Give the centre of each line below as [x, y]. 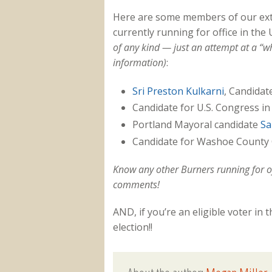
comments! [136, 185]
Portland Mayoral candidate [196, 125]
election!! [132, 227]
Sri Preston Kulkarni [178, 91]
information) [139, 63]
